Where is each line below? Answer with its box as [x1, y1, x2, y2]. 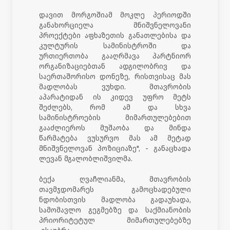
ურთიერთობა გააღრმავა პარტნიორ [39, 51, 191, 61]
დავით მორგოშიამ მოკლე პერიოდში [39, 10, 191, 20]
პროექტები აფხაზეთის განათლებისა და [39, 31, 191, 40]
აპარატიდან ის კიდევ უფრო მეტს [39, 92, 191, 102]
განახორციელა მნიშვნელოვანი [39, 21, 191, 30]
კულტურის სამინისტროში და [39, 41, 191, 50]
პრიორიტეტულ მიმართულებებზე [39, 216, 191, 225]
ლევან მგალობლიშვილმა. [39, 154, 132, 163]
